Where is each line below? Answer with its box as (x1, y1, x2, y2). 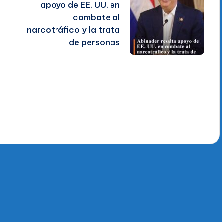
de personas (68, 36, 120, 48)
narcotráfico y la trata (26, 24, 120, 35)
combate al (72, 11, 120, 23)
